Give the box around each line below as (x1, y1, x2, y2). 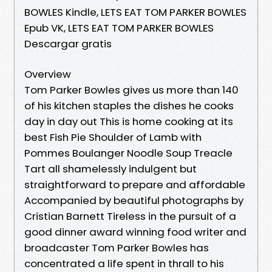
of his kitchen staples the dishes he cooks (24, 98, 234, 113)
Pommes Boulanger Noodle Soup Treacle (24, 145, 233, 160)
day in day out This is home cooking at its (24, 114, 233, 129)
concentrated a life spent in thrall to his (24, 256, 224, 271)
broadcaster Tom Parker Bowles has (24, 240, 209, 255)
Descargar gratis (24, 36, 112, 51)
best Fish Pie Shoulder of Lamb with (24, 129, 202, 144)
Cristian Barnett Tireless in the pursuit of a (24, 208, 236, 223)
